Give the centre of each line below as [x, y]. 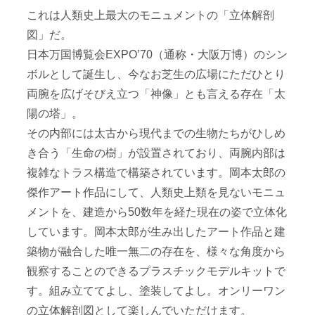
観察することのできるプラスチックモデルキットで [156, 271]
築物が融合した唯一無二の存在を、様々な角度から [156, 252]
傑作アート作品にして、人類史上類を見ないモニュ [156, 193]
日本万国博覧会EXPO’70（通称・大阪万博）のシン [157, 55]
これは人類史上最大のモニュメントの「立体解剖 [150, 15]
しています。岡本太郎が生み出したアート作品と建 [156, 232]
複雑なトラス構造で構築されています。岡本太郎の [156, 173]
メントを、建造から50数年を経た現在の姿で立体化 [156, 212]
